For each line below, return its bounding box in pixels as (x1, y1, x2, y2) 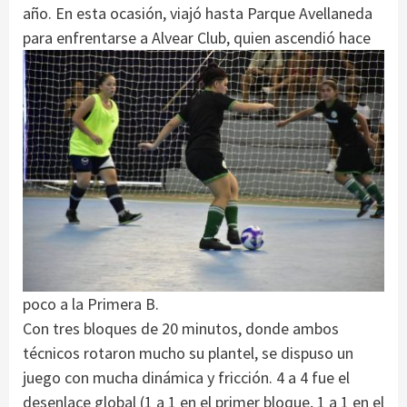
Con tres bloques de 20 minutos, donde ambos (23, 317, 339, 339)
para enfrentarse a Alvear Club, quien (23, 27, 274, 49)
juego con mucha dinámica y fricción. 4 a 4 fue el (23, 366, 350, 388)
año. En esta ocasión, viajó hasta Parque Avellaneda (23, 3, 372, 25)
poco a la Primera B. (23, 293, 159, 314)
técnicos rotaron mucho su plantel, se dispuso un (23, 342, 353, 363)
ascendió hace (274, 27, 371, 49)
